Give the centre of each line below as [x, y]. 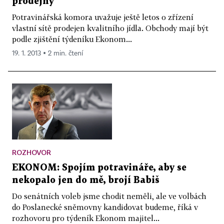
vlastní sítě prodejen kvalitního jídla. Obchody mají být [110, 28]
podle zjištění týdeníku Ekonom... [72, 39]
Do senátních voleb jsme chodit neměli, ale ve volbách [109, 196]
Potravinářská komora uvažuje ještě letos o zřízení [103, 17]
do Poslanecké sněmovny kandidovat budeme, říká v [105, 207]
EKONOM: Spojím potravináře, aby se [99, 168]
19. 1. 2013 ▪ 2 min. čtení [47, 53]
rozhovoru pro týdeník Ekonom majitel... [86, 218]
